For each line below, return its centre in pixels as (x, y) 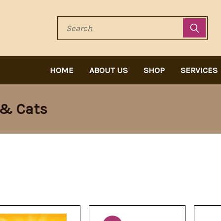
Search (69, 34)
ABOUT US (109, 70)
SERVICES (199, 70)
